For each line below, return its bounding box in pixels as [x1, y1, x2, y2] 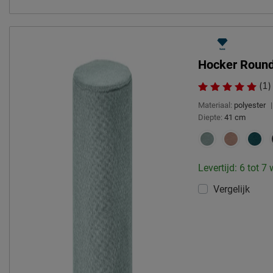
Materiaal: [198, 101, 233, 110]
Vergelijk [213, 183, 250, 196]
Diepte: [198, 113, 223, 122]
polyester [234, 101, 266, 110]
